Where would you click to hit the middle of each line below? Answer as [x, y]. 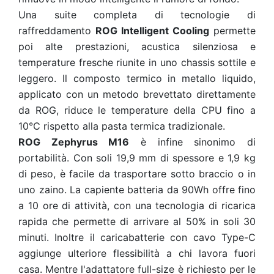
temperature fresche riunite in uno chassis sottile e [137, 62]
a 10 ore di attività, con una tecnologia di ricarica [137, 206]
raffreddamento [57, 31]
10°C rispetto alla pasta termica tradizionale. [122, 126]
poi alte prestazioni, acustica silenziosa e [137, 46]
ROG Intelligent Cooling [152, 31]
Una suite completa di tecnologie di [137, 15]
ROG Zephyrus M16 [74, 142]
